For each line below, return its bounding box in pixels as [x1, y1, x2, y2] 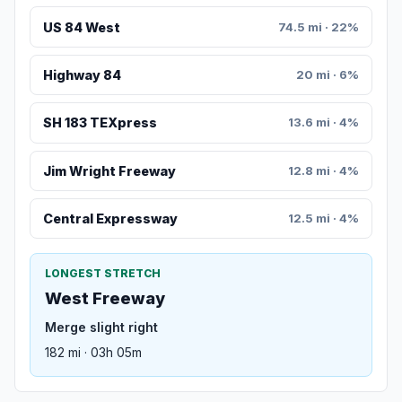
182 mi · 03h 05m [45, 345, 142, 361]
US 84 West [42, 19, 120, 35]
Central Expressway [42, 211, 178, 227]
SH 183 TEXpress [42, 115, 157, 131]
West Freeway [45, 289, 165, 309]
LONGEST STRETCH [45, 267, 161, 281]
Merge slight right [45, 319, 158, 336]
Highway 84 [42, 67, 121, 83]
